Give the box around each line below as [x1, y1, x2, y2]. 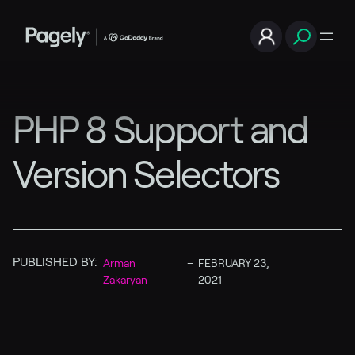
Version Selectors [13, 154, 280, 196]
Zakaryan [103, 273, 148, 286]
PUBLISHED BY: [13, 255, 97, 269]
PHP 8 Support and [13, 109, 308, 151]
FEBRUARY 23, [197, 257, 269, 269]
